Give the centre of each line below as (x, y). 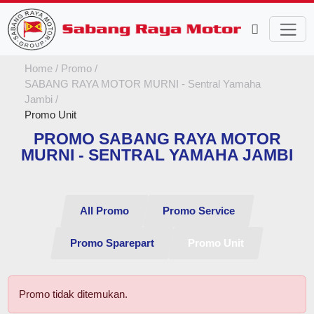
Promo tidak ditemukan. (74, 294)
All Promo (104, 211)
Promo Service (198, 211)
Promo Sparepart (112, 243)
